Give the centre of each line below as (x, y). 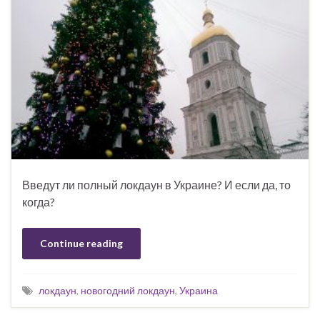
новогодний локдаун (128, 291)
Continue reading (81, 244)
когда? (39, 202)
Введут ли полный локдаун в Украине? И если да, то (156, 185)
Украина (199, 291)
